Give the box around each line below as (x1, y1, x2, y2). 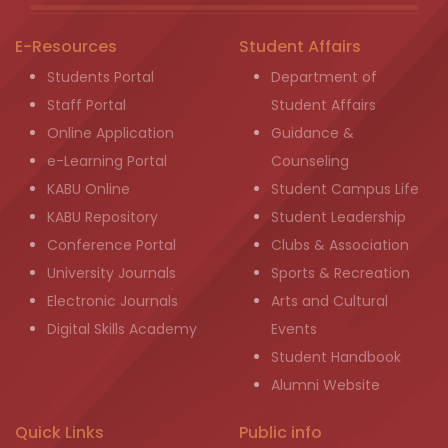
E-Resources (15, 34, 117, 58)
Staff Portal (47, 94, 126, 115)
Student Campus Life (271, 178, 419, 199)
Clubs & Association (271, 234, 409, 255)
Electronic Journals (47, 290, 178, 311)
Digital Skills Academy (47, 318, 197, 339)
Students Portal (47, 66, 154, 87)
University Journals (47, 262, 176, 283)
